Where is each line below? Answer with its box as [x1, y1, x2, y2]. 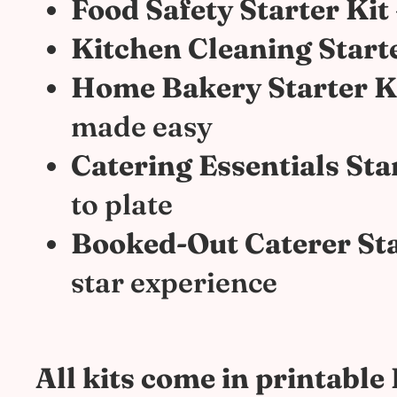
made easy [71, 109, 213, 144]
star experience [71, 265, 277, 300]
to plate [71, 187, 173, 222]
